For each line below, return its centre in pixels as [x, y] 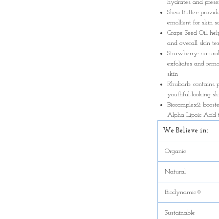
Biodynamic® [182, 192]
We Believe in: [186, 131]
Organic [174, 151]
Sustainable [179, 213]
